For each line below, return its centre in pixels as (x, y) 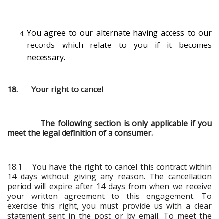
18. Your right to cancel (55, 89)
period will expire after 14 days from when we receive (109, 186)
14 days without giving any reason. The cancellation (109, 176)
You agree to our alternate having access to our (119, 33)
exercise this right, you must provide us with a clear (109, 206)
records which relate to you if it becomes (119, 45)
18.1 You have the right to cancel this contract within (109, 166)
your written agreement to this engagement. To (109, 196)
